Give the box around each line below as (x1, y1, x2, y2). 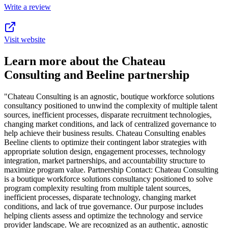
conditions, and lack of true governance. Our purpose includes (4, 202, 203, 211)
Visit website (4, 35, 45, 44)
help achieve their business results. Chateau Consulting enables (4, 128, 206, 137)
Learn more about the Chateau (4, 54, 165, 68)
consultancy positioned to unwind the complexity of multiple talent (4, 101, 217, 110)
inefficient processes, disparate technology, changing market (4, 192, 196, 202)
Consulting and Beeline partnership (4, 68, 189, 81)
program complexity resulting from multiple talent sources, (4, 183, 191, 192)
